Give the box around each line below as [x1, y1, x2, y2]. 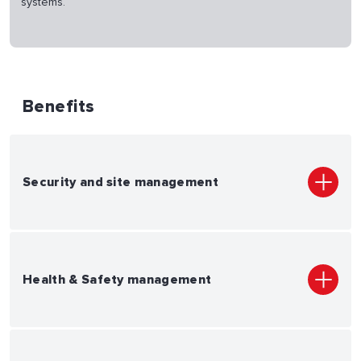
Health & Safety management [23, 271, 212, 288]
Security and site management [23, 173, 218, 190]
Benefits [23, 96, 95, 117]
